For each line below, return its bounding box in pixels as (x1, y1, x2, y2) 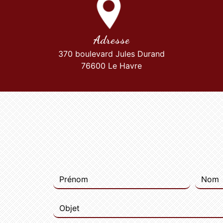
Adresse (93, 33, 130, 46)
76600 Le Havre (81, 61, 142, 71)
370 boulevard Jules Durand (58, 49, 165, 59)
